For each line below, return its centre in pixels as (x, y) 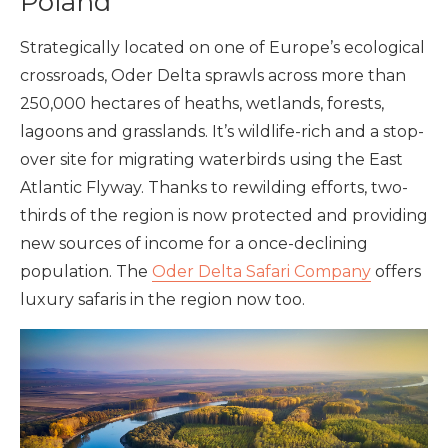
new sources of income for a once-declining (194, 243)
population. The (86, 271)
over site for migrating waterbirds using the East (211, 159)
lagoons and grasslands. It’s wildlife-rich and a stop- (222, 131)
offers (396, 271)
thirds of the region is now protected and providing (224, 215)
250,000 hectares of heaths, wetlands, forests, (202, 103)
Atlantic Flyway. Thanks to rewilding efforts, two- (214, 187)
